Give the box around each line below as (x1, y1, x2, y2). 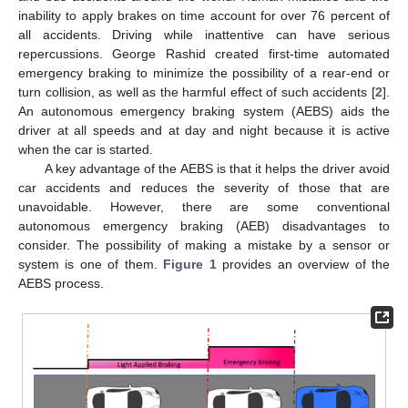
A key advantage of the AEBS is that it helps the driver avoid (44, 160, 390, 176)
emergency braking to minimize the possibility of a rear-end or (18, 65, 390, 80)
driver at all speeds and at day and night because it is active (18, 122, 390, 138)
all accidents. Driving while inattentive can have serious (18, 26, 390, 42)
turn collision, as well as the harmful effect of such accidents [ (18, 84, 375, 99)
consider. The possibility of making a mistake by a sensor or (18, 237, 390, 252)
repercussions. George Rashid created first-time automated (18, 46, 390, 61)
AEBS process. (18, 275, 104, 291)
